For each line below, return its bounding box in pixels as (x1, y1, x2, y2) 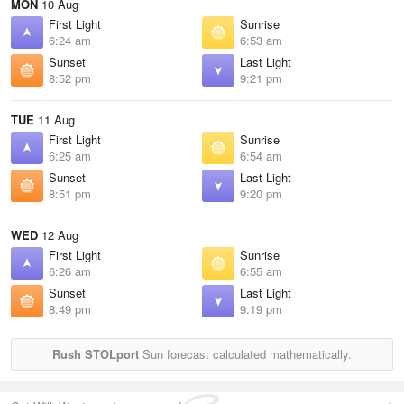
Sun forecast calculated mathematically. (139, 345, 352, 363)
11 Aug (34, 111, 75, 128)
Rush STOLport (52, 345, 139, 363)
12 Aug (38, 226, 78, 243)
